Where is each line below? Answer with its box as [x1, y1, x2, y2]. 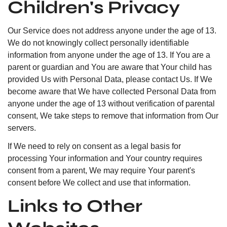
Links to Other [8, 196, 142, 217]
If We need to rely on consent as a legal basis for [8, 142, 181, 150]
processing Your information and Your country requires [8, 154, 202, 163]
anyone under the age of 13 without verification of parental [8, 99, 215, 108]
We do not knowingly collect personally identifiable [8, 39, 189, 47]
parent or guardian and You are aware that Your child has [8, 63, 212, 71]
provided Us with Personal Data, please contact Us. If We [8, 75, 212, 84]
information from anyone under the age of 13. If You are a [8, 51, 210, 59]
